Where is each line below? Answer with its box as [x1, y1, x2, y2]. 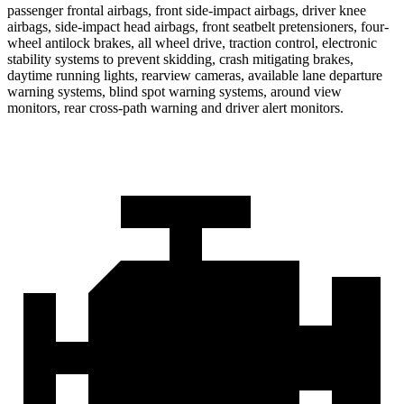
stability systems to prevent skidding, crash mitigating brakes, [7, 50, 353, 67]
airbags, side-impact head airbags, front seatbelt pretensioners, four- [7, 18, 389, 34]
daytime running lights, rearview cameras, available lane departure [7, 67, 382, 83]
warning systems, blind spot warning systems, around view [7, 83, 342, 99]
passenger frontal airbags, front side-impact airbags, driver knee [7, 2, 366, 18]
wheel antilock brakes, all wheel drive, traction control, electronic [7, 34, 377, 50]
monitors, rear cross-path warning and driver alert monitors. [7, 99, 344, 115]
